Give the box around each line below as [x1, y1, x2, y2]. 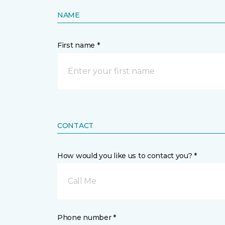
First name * [57, 41, 100, 50]
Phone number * [57, 213, 117, 222]
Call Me [68, 176, 96, 186]
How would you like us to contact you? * [57, 151, 197, 161]
